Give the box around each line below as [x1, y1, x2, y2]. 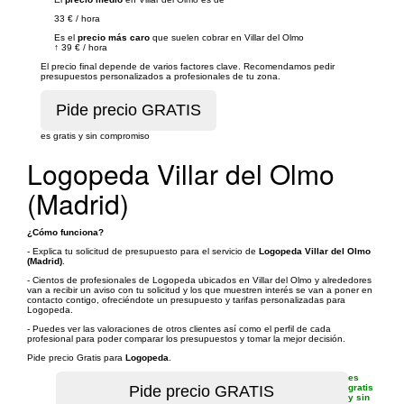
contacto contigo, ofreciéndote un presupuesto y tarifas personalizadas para [27, 295, 345, 305]
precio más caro [78, 32, 150, 42]
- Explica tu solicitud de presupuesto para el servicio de [27, 246, 259, 256]
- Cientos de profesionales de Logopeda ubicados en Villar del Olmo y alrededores [27, 275, 372, 285]
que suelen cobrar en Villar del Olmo [150, 32, 304, 42]
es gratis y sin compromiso [41, 131, 150, 141]
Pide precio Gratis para [27, 353, 125, 363]
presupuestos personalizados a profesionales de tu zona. [41, 71, 280, 81]
